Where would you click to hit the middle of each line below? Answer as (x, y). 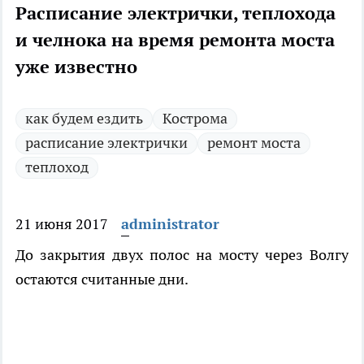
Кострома (195, 119)
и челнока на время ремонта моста (175, 40)
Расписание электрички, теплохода (175, 13)
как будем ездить (84, 119)
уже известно (76, 67)
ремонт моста (254, 143)
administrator (170, 224)
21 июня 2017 (62, 224)
